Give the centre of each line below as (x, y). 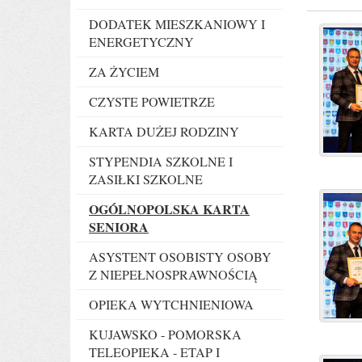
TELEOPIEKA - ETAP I (154, 352)
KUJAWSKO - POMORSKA (165, 334)
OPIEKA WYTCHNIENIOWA (171, 304)
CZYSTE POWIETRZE (152, 101)
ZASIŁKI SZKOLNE (146, 179)
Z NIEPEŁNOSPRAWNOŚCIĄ (173, 274)
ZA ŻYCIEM (124, 72)
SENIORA (119, 227)
